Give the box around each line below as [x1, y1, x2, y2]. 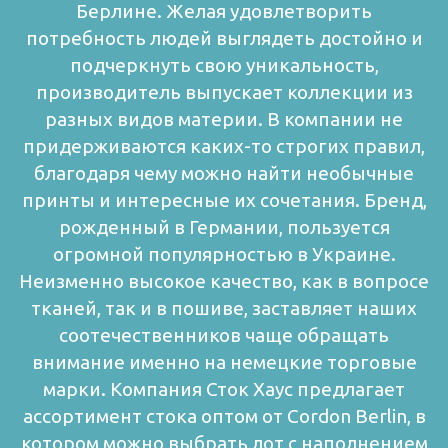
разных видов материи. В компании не [45, 108, 403, 131]
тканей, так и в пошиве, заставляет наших [31, 297, 417, 320]
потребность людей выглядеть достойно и [25, 27, 423, 50]
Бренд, [363, 189, 427, 212]
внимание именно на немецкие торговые [31, 351, 417, 374]
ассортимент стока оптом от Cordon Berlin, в [22, 405, 426, 428]
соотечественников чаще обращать [59, 324, 389, 347]
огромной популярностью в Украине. [52, 243, 396, 266]
